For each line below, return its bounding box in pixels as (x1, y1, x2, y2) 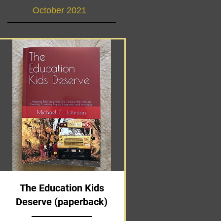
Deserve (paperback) (16, 196, 108, 208)
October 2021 (32, 5, 86, 16)
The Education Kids (19, 182, 104, 194)
